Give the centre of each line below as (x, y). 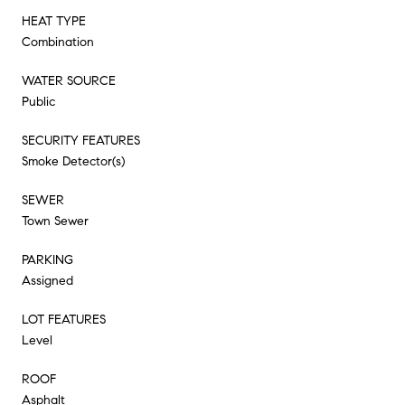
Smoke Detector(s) (73, 161)
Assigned (47, 280)
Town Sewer (55, 221)
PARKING (47, 259)
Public (38, 101)
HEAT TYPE (54, 21)
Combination (58, 42)
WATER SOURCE (69, 80)
